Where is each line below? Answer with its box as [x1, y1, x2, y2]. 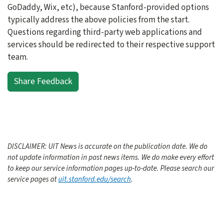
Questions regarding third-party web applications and [7, 25, 202, 38]
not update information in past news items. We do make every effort [7, 152, 214, 163]
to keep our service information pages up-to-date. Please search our [7, 163, 214, 174]
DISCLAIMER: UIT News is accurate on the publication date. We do [7, 141, 208, 152]
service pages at [7, 174, 58, 185]
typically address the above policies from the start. [7, 13, 190, 26]
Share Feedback [14, 75, 72, 88]
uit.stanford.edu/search [58, 174, 131, 185]
